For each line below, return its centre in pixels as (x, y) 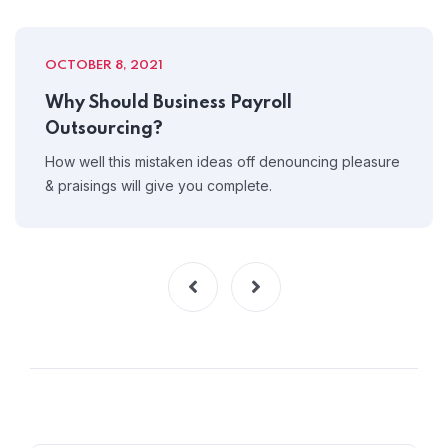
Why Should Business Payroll (168, 103)
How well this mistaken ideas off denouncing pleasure (222, 162)
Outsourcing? (104, 129)
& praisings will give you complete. (158, 186)
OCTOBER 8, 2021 (104, 66)
